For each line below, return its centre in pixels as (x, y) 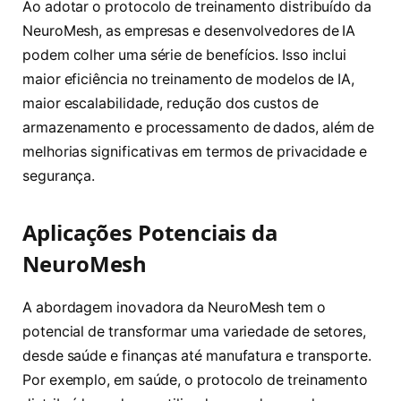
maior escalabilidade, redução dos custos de (171, 103)
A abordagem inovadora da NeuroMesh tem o (174, 307)
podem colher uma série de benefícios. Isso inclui (185, 55)
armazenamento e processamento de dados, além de (199, 127)
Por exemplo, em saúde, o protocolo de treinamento (196, 380)
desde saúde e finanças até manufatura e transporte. (197, 355)
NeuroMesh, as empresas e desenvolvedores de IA (189, 30)
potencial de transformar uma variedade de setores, (195, 331)
